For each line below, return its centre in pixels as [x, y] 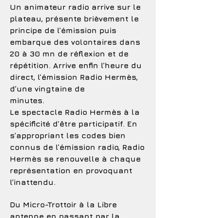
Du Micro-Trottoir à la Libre [63, 204]
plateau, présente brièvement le [74, 18]
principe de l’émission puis [63, 30]
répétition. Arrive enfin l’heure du [76, 65]
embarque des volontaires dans [75, 42]
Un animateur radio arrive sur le [75, 7]
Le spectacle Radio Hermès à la [75, 112]
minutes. [27, 100]
